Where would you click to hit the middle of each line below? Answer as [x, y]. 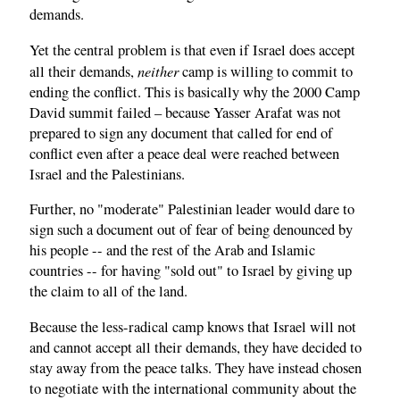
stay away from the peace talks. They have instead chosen [196, 367]
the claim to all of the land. [108, 292]
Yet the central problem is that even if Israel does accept [192, 50]
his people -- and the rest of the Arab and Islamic [172, 250]
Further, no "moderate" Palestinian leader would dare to [192, 209]
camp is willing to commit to [266, 71]
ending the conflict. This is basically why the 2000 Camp [195, 92]
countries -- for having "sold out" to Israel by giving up [191, 271]
